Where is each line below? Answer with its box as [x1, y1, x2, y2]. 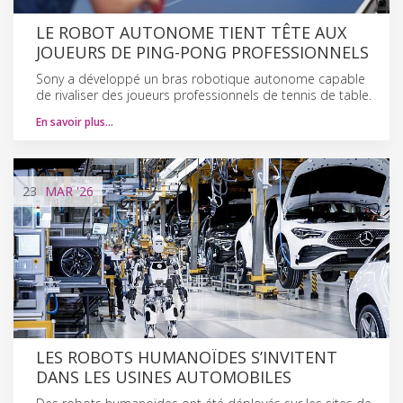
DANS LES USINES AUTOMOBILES [36, 365, 291, 388]
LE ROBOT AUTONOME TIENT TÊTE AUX [36, 21, 346, 43]
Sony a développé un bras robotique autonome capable [36, 69, 365, 87]
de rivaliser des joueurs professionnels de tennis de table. [36, 85, 372, 103]
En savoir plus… [36, 113, 113, 130]
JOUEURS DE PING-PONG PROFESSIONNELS [36, 40, 369, 63]
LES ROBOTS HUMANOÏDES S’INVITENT [36, 345, 337, 368]
